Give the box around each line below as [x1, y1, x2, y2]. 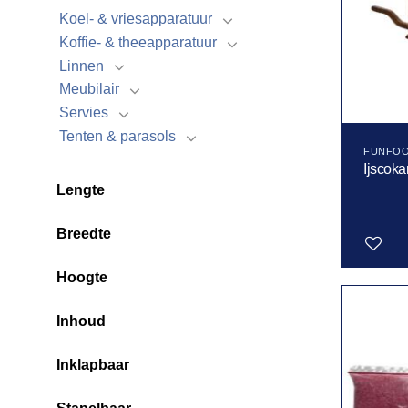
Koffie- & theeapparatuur [59, 34, 217, 50]
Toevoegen [335, 295, 383, 306]
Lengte [56, 181, 105, 198]
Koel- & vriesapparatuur [59, 11, 212, 27]
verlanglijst [337, 319, 382, 330]
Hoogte [56, 269, 107, 285]
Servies [59, 105, 108, 121]
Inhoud [56, 312, 106, 329]
